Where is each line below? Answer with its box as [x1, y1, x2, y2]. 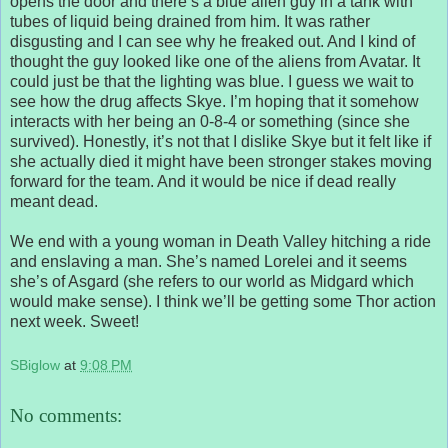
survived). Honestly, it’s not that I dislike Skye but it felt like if [10, 132, 431, 150]
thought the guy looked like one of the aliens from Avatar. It [10, 52, 420, 70]
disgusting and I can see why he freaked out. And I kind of [10, 32, 415, 50]
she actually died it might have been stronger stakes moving [10, 152, 432, 170]
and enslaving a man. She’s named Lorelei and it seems [10, 252, 407, 270]
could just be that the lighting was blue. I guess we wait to [10, 72, 414, 90]
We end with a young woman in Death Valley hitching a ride [10, 232, 431, 250]
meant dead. [10, 192, 98, 210]
